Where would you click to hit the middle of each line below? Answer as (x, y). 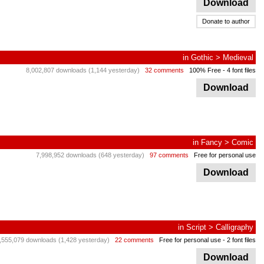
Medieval (238, 57)
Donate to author (226, 21)
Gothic (202, 57)
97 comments (169, 155)
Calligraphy (235, 227)
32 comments (164, 70)
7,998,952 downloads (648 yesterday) (90, 155)
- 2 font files (238, 240)
